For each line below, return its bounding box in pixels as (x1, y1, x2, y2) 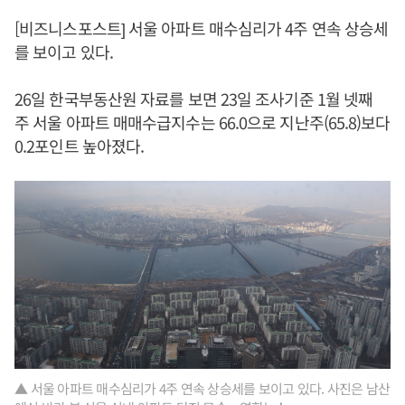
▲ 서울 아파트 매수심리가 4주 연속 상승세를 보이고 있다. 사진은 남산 (14, 379, 390, 398)
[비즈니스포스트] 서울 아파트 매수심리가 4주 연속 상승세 (14, 16, 389, 40)
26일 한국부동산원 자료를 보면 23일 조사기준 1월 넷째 (14, 87, 373, 110)
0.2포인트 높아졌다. (14, 134, 145, 157)
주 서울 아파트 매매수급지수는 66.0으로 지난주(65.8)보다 (14, 110, 391, 134)
